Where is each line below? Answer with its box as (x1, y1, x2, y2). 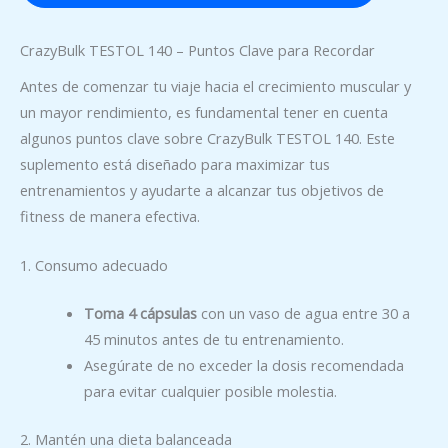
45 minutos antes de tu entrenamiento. (83, 329, 344, 350)
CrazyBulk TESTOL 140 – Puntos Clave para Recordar (20, 39, 375, 60)
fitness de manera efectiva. (20, 205, 200, 226)
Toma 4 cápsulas (83, 303, 197, 324)
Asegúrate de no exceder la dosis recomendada (83, 355, 404, 376)
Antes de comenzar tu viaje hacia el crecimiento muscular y (20, 75, 411, 96)
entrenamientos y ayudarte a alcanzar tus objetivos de (20, 179, 384, 200)
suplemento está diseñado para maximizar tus (20, 153, 330, 174)
